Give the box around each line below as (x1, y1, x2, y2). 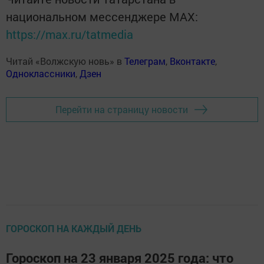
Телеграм (124, 54, 166, 67)
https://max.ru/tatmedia (6, 26, 133, 42)
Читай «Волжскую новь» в (6, 54, 124, 67)
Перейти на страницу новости (55, 103, 188, 116)
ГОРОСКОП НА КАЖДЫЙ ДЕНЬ (6, 222, 141, 235)
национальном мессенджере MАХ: (6, 8, 198, 24)
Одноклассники (6, 67, 75, 80)
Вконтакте (170, 54, 215, 67)
